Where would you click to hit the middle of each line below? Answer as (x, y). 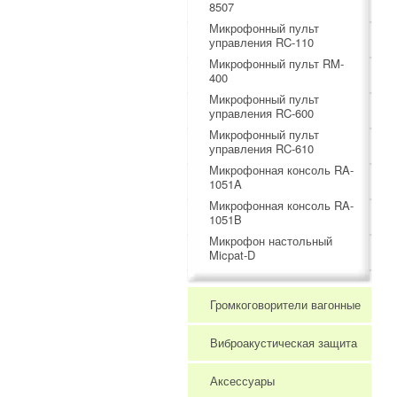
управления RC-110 (261, 42)
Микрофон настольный (271, 241)
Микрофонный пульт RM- (276, 63)
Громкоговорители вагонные (285, 304)
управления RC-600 (261, 113)
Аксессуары (242, 381)
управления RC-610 (261, 148)
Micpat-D (232, 255)
